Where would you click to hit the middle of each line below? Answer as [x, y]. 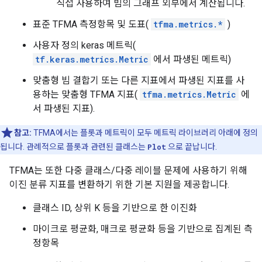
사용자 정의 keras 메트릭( [84, 45]
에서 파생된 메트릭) [191, 59]
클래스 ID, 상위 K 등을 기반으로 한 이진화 [115, 208]
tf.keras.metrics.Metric [92, 59]
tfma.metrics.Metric [189, 94]
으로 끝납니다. [192, 147]
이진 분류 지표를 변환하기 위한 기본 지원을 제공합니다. [119, 185]
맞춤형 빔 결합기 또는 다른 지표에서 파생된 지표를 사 [139, 80]
